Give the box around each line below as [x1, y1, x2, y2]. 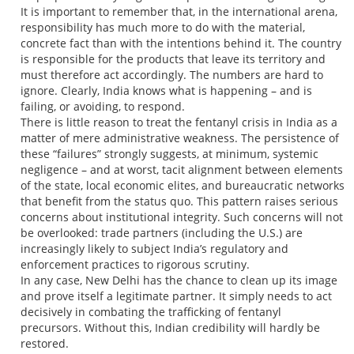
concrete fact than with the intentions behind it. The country [21, 36, 342, 51]
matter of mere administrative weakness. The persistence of [21, 130, 340, 146]
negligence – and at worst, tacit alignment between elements [21, 162, 344, 178]
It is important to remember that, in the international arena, [21, 4, 338, 20]
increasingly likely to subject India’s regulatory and [21, 241, 289, 257]
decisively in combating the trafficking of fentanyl [21, 304, 282, 320]
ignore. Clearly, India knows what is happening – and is [21, 83, 313, 99]
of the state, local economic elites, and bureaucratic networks [21, 178, 345, 194]
